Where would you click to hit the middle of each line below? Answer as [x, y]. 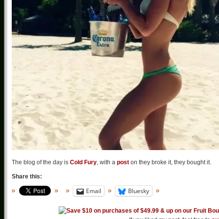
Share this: [27, 176]
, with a [107, 162]
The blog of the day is [41, 162]
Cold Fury [83, 162]
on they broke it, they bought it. [170, 162]
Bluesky [139, 191]
